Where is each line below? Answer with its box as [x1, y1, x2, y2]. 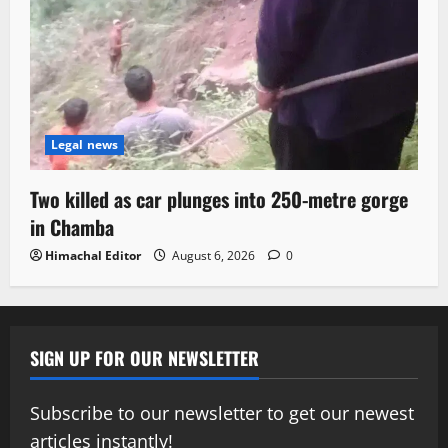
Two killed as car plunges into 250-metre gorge [30, 184, 408, 215]
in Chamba [30, 212, 114, 243]
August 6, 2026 [169, 247, 258, 265]
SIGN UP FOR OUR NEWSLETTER [30, 345, 259, 372]
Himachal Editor [45, 247, 141, 265]
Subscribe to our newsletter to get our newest [30, 401, 414, 426]
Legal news [51, 136, 118, 154]
